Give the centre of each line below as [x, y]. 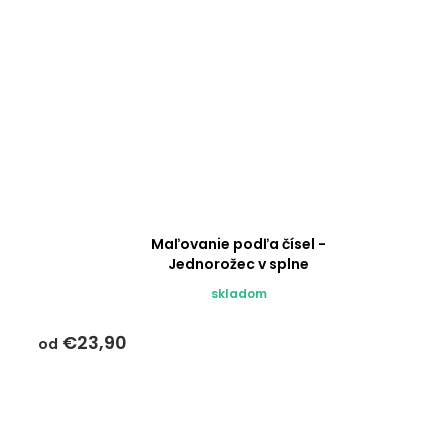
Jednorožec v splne [239, 264]
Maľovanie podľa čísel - [239, 244]
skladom [238, 294]
